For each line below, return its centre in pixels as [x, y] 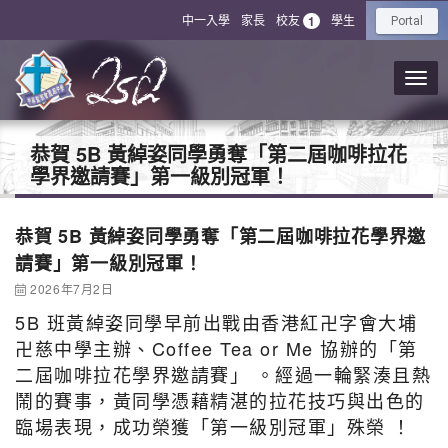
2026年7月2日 [72, 288]
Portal [407, 21]
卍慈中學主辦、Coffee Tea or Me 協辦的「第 [216, 348]
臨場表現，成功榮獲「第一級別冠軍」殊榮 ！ [213, 426]
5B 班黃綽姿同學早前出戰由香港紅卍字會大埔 [216, 322]
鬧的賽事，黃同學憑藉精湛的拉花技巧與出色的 [220, 400]
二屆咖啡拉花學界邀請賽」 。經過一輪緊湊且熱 [223, 374]
